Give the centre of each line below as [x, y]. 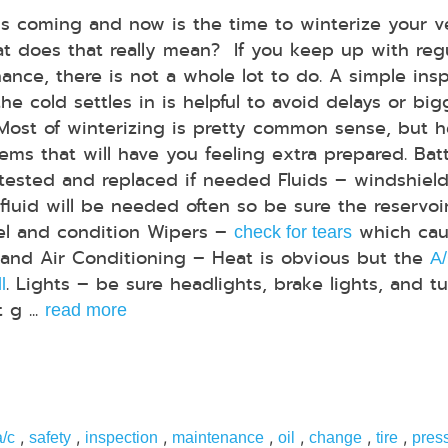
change [335, 437]
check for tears [293, 231]
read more [86, 309]
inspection [121, 437]
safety [50, 437]
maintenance [218, 437]
